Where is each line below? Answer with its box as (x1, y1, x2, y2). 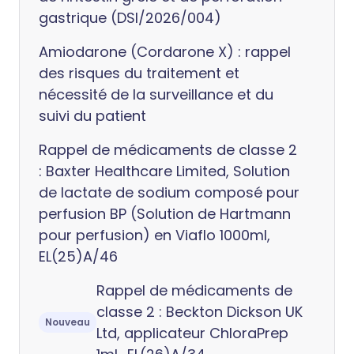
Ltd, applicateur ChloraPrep (96, 323, 288, 343)
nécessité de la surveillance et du (39, 85, 273, 104)
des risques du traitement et (39, 63, 239, 83)
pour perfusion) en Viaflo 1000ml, (39, 225, 270, 245)
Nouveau (45, 315, 90, 329)
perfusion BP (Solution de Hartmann (39, 204, 291, 224)
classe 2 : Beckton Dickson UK (96, 302, 303, 322)
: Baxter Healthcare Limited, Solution (39, 161, 290, 181)
